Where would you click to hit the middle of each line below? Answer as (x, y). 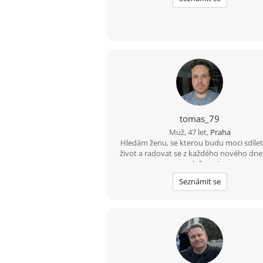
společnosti (200, 164)
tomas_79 (200, 119)
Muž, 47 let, (189, 132)
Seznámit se (200, 182)
